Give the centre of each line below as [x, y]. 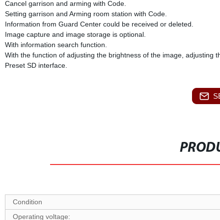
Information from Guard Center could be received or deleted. [99, 24]
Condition [27, 202]
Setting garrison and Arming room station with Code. [86, 14]
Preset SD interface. [36, 65]
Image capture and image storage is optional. [75, 34]
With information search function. [56, 45]
